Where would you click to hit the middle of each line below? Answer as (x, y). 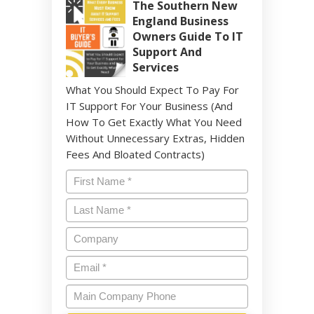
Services (156, 67)
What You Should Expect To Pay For (152, 89)
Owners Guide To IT (188, 36)
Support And (167, 52)
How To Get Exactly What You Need (154, 122)
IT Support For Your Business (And (149, 105)
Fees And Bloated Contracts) (135, 154)
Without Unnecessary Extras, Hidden (155, 138)
